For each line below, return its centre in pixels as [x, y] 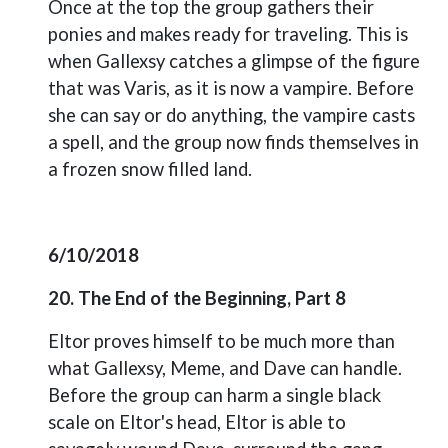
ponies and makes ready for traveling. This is [228, 34]
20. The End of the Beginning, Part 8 [197, 298]
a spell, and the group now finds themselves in [233, 142]
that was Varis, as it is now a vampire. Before [231, 88]
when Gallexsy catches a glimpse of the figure [234, 61]
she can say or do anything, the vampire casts [231, 115]
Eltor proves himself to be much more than [221, 341]
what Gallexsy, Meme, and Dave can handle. [225, 368]
